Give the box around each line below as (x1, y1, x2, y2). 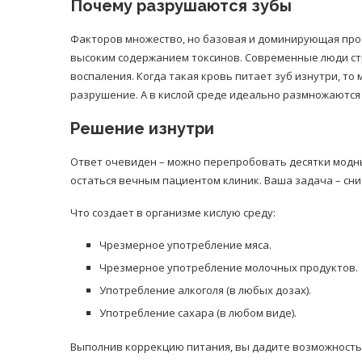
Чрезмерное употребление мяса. (99, 238, 271, 252)
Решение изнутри (70, 119, 214, 138)
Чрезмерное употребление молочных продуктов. (99, 260, 358, 275)
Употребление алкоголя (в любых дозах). (99, 283, 311, 297)
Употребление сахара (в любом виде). (99, 305, 297, 320)
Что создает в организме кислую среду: (70, 205, 276, 220)
